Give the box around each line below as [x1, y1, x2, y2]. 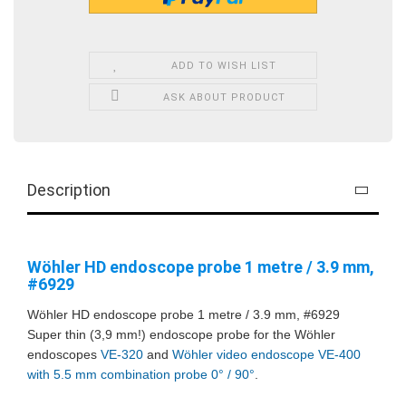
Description [27, 179, 111, 199]
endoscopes [27, 346, 101, 362]
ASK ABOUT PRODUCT [162, 91, 285, 103]
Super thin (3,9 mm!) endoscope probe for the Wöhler [27, 326, 335, 342]
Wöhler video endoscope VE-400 [172, 346, 361, 362]
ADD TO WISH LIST [171, 59, 277, 72]
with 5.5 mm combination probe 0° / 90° [27, 366, 255, 382]
